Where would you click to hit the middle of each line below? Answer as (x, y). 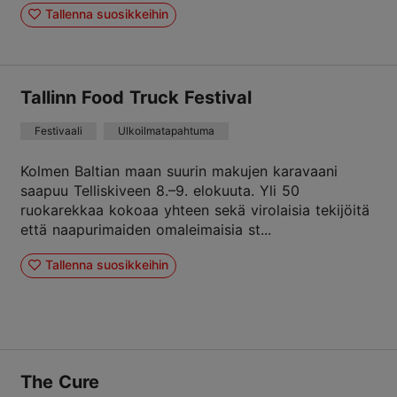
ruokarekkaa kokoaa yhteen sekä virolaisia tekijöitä (195, 210)
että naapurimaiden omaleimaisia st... (146, 229)
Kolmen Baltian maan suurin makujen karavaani (179, 171)
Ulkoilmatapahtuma (166, 130)
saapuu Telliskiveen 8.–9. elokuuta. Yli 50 (160, 190)
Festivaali (58, 130)
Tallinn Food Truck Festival (136, 97)
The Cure (60, 381)
